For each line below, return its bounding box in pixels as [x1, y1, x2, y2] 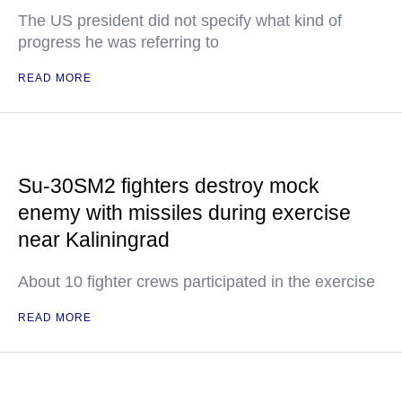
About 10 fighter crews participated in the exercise [18, 273, 375, 291]
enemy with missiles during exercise [18, 201, 351, 224]
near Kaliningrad [18, 228, 170, 251]
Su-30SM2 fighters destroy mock [18, 174, 319, 197]
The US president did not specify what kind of [18, 12, 342, 30]
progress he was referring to [18, 33, 219, 51]
